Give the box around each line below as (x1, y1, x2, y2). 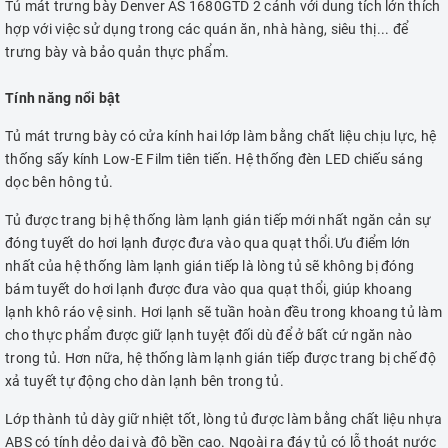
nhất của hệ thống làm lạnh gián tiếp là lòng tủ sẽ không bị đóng (5, 258, 414, 275)
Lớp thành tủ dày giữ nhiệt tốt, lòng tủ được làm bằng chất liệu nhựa (5, 411, 442, 428)
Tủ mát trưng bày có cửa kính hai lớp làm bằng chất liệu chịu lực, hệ (5, 128, 436, 145)
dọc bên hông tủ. (5, 174, 113, 191)
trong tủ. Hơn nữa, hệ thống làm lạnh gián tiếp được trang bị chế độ (5, 350, 436, 367)
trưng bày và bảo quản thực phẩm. (5, 44, 229, 61)
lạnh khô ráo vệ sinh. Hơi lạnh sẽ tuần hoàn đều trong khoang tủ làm (5, 304, 442, 321)
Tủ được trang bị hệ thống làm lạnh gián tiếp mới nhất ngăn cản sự (5, 212, 432, 229)
